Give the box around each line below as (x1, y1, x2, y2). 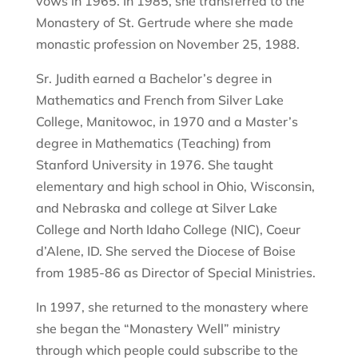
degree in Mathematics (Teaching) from (35, 135, 271, 151)
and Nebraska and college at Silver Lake (35, 200, 277, 216)
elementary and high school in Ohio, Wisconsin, (35, 178, 315, 194)
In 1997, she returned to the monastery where (35, 299, 308, 315)
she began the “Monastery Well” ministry (35, 320, 280, 336)
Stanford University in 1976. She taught (35, 157, 273, 173)
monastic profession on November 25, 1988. (35, 36, 300, 52)
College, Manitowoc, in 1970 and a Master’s (35, 113, 298, 129)
